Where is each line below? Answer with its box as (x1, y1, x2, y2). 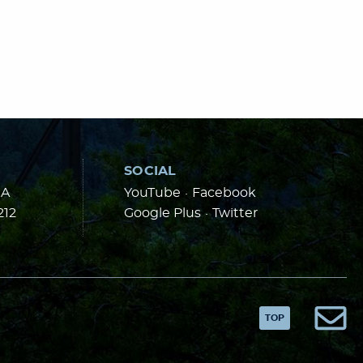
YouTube (124, 186, 181, 199)
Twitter (212, 207, 258, 220)
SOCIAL (124, 164, 177, 177)
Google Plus (124, 207, 201, 220)
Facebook (192, 186, 256, 199)
